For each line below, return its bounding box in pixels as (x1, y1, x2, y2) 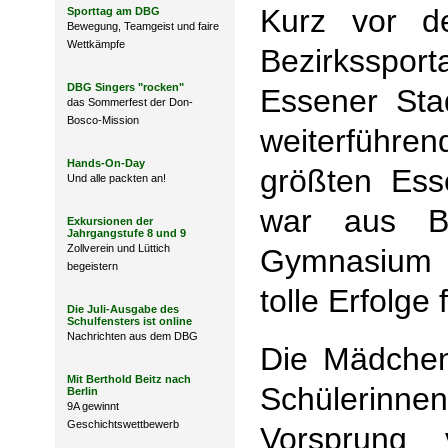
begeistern (67, 260, 118, 272)
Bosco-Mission (67, 114, 139, 126)
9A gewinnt (67, 400, 119, 412)
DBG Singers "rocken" (67, 81, 184, 93)
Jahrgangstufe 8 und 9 (67, 227, 186, 239)
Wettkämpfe (67, 38, 125, 50)
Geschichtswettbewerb (67, 418, 179, 430)
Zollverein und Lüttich (67, 242, 170, 254)
